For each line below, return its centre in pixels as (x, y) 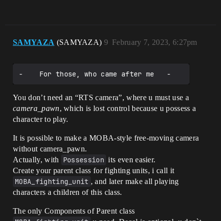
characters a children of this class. (68, 192)
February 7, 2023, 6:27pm (155, 42)
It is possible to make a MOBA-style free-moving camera (106, 138)
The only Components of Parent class (74, 211)
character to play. (41, 119)
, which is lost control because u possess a (128, 108)
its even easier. (131, 159)
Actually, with (37, 159)
